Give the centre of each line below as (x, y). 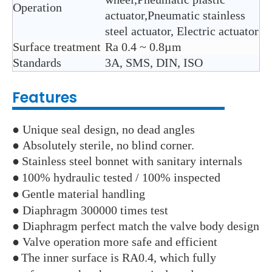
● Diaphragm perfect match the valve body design (136, 226)
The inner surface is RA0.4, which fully (119, 258)
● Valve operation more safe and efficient (115, 242)
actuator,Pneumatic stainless (175, 15)
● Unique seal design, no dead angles (104, 130)
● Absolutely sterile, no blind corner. (103, 145)
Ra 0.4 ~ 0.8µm (143, 47)
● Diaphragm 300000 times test (90, 210)
